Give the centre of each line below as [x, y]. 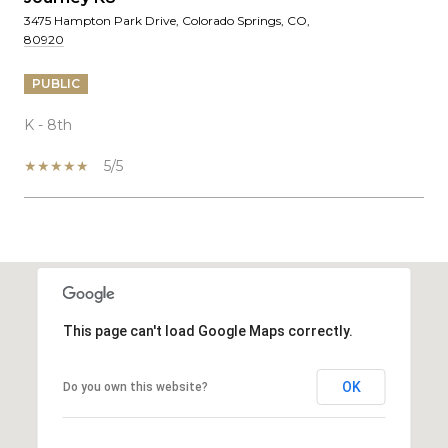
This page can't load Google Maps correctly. [207, 330]
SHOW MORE [79, 260]
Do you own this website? [135, 386]
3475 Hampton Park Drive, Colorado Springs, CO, [167, 20]
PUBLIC [56, 83]
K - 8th [48, 124]
